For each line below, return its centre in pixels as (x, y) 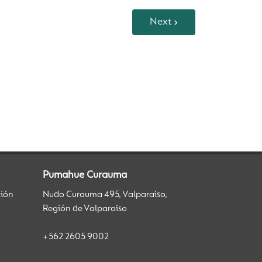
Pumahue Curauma (85, 176)
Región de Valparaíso (85, 209)
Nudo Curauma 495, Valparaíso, (105, 195)
